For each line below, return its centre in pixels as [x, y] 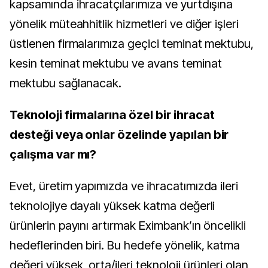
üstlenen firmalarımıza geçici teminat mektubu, [132, 44]
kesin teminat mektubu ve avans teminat [116, 64]
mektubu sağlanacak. [66, 83]
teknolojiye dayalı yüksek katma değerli [112, 206]
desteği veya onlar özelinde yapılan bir [119, 135]
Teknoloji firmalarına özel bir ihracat [112, 115]
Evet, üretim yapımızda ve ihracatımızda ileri [124, 186]
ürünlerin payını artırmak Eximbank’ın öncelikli [128, 226]
